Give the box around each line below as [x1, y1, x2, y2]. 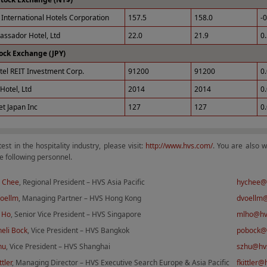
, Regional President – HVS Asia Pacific [19, 177, 145, 187]
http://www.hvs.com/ [145, 141, 213, 151]
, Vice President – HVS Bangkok [27, 225, 129, 235]
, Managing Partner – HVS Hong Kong [18, 193, 141, 203]
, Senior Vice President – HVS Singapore [11, 209, 141, 219]
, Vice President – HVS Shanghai [6, 241, 110, 252]
